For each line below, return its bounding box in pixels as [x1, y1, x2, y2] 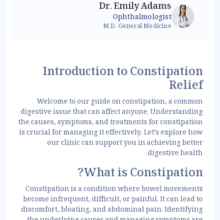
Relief [169, 77, 203, 97]
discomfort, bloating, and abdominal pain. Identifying [21, 204, 203, 217]
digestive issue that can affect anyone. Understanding [21, 107, 203, 119]
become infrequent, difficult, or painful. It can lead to [23, 194, 203, 206]
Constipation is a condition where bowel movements [26, 184, 203, 196]
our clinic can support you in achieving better [47, 137, 203, 150]
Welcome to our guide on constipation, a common [37, 96, 203, 109]
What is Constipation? [83, 164, 203, 184]
